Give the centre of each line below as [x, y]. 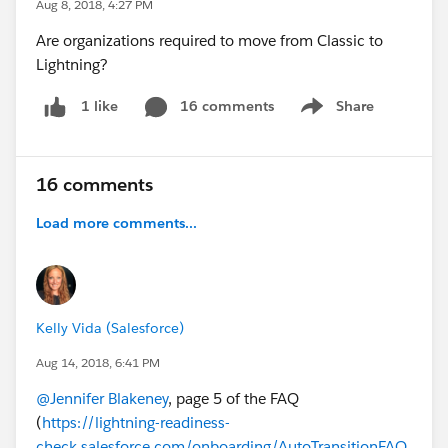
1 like [99, 106]
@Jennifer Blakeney [102, 398]
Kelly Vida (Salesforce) [110, 327]
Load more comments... [116, 222]
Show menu [334, 116]
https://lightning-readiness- [136, 422]
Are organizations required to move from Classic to [209, 40]
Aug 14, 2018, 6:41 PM [98, 362]
